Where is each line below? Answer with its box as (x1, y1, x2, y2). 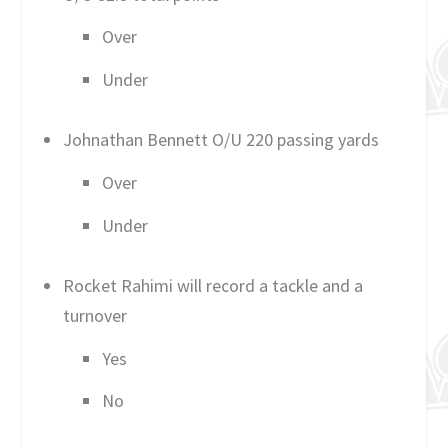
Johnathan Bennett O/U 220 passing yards (62, 128, 379, 152)
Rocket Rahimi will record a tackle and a (62, 274, 363, 298)
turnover (62, 304, 127, 328)
